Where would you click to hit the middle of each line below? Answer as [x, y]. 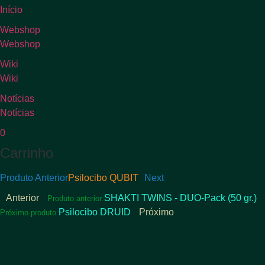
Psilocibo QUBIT [103, 177]
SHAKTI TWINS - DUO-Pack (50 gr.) [180, 198]
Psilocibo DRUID [96, 212]
